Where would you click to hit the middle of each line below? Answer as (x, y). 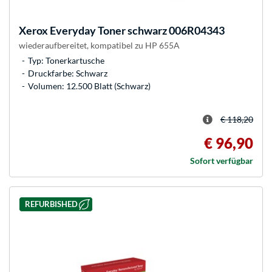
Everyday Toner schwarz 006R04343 (136, 30)
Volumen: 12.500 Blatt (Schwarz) (89, 86)
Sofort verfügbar (222, 160)
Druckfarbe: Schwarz (68, 73)
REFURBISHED (51, 204)
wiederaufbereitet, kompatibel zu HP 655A (99, 45)
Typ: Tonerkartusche (66, 60)
